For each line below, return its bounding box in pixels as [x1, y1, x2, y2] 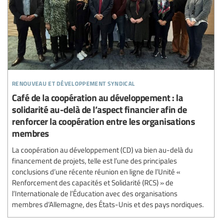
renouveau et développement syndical [12, 75, 135, 88]
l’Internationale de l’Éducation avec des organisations [12, 188, 177, 198]
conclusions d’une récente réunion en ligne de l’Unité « [12, 166, 180, 176]
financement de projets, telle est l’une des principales [12, 155, 177, 166]
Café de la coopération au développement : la [12, 90, 183, 104]
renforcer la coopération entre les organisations [12, 114, 195, 128]
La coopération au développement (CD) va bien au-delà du [12, 144, 193, 155]
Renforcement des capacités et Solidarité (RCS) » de [12, 177, 173, 187]
